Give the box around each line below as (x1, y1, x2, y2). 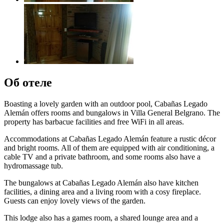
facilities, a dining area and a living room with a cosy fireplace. (4, 187, 201, 196)
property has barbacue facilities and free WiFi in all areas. (4, 117, 184, 126)
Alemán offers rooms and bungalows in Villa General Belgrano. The (4, 108, 220, 117)
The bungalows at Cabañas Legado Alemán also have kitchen (4, 178, 198, 187)
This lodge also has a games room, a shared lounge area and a (4, 213, 198, 222)
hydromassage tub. (4, 161, 63, 170)
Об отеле (4, 75, 52, 89)
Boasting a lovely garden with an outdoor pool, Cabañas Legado (4, 99, 207, 108)
